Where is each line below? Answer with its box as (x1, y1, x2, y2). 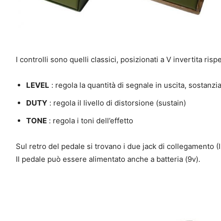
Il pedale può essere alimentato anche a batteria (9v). (16, 154, 200, 164)
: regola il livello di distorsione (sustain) (47, 98, 186, 108)
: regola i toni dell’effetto (47, 115, 133, 125)
